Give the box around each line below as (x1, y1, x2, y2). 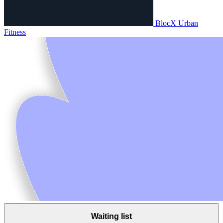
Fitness (4, 27, 26, 36)
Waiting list (91, 212, 132, 221)
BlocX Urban (155, 18, 198, 27)
